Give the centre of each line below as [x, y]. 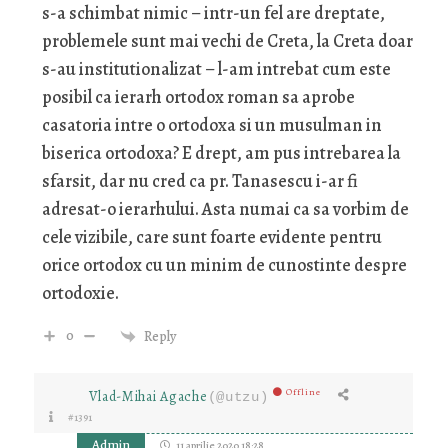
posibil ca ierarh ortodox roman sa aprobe [198, 97]
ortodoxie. [80, 293]
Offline [304, 392]
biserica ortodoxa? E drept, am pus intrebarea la [221, 153]
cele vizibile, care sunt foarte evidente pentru [211, 237]
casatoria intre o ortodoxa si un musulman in [211, 125]
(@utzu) [238, 397]
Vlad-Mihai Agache [148, 397]
